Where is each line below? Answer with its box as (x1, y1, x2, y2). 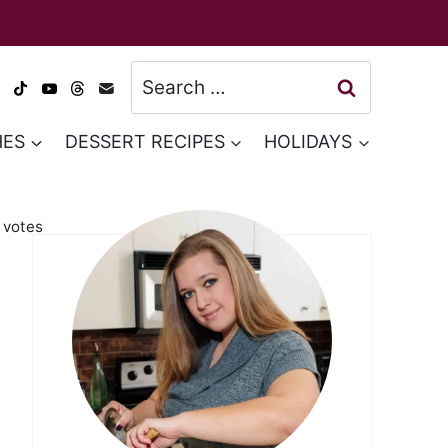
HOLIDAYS (264, 130, 353, 152)
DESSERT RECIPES (64, 130, 225, 152)
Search (130, 66, 193, 89)
